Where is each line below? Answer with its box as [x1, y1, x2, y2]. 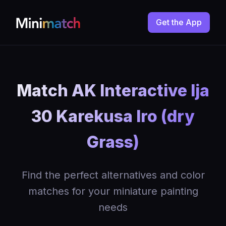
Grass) [87, 132, 139, 152]
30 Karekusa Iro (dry [31, 106, 195, 126]
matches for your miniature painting [28, 185, 198, 197]
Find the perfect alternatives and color [21, 169, 205, 181]
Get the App [156, 17, 202, 27]
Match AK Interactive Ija [17, 81, 209, 100]
